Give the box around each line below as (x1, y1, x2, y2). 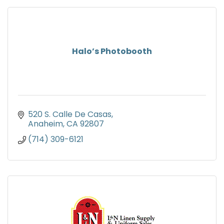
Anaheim (28, 118, 63, 130)
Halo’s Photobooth (72, 45, 152, 57)
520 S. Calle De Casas (28, 108, 111, 120)
